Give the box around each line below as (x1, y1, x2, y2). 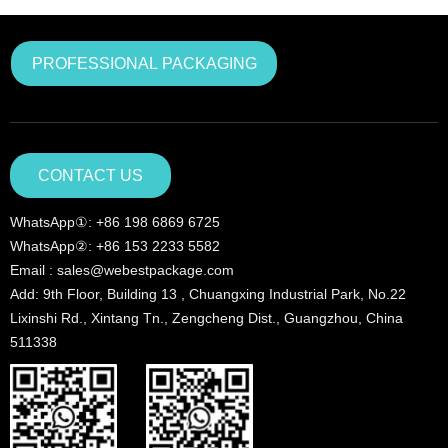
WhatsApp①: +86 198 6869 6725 (10, 214, 272, 230)
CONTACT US (38, 167, 143, 184)
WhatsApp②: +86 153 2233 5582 (10, 238, 428, 254)
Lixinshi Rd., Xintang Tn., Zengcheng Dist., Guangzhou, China (10, 310, 403, 326)
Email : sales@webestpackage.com (10, 262, 410, 278)
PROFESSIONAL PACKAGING (31, 55, 257, 72)
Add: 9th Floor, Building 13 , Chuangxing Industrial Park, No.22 (10, 286, 406, 302)
